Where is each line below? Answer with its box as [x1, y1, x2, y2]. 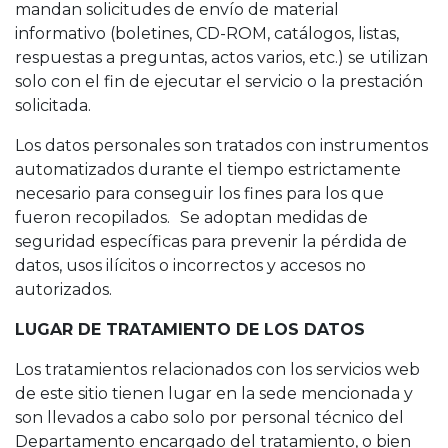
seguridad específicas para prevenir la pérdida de [15, 232, 407, 251]
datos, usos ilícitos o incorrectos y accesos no [15, 256, 366, 275]
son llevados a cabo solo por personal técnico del [15, 408, 404, 427]
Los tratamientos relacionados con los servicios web [15, 360, 420, 379]
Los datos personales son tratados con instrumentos [15, 136, 428, 155]
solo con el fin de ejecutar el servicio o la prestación [15, 72, 423, 91]
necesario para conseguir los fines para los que [15, 184, 384, 203]
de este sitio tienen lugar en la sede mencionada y [15, 384, 413, 403]
